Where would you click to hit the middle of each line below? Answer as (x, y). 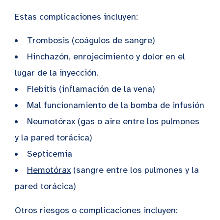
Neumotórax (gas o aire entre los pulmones (113, 122)
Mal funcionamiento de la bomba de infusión (116, 105)
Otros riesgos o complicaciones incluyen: (96, 210)
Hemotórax (49, 170)
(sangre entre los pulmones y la (135, 170)
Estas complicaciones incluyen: (76, 17)
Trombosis (48, 41)
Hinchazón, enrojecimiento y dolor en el (106, 57)
